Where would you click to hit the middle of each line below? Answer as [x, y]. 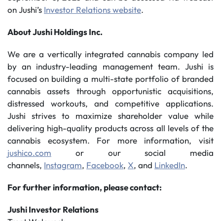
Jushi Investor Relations [53, 209]
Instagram [63, 165]
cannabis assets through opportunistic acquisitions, [110, 91]
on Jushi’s [26, 10]
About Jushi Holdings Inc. [55, 32]
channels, [26, 165]
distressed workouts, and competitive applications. [110, 103]
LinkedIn [170, 165]
